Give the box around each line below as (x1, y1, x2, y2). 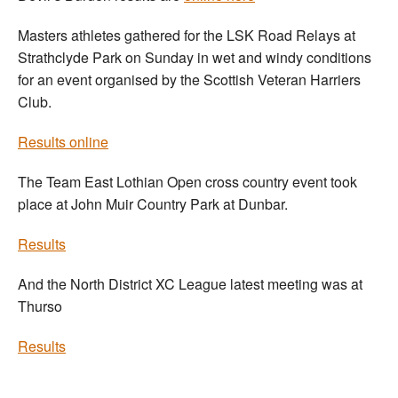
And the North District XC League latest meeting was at (18, 274, 362, 295)
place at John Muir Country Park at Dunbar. (18, 194, 288, 215)
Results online (18, 131, 108, 153)
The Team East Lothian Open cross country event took (18, 171, 357, 193)
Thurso (18, 296, 62, 317)
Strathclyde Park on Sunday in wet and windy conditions (18, 47, 371, 68)
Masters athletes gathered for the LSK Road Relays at (18, 25, 355, 46)
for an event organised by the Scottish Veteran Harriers (18, 69, 361, 91)
